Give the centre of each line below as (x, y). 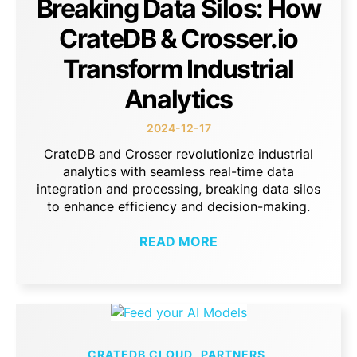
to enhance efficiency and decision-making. (178, 207)
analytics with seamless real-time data (178, 172)
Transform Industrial (178, 69)
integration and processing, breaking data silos (178, 189)
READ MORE (178, 242)
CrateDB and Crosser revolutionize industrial (178, 154)
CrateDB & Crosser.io (178, 39)
